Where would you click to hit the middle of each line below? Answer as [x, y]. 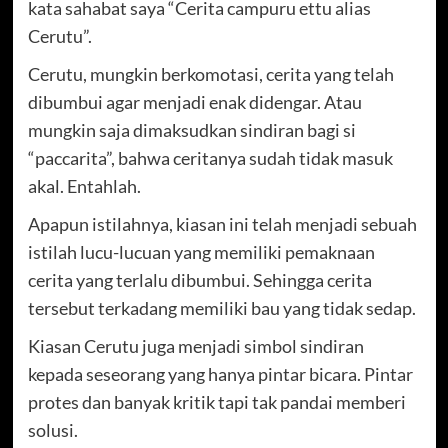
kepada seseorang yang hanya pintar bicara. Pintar [220, 373]
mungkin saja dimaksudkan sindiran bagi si [191, 129]
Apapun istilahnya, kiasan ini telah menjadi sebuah [222, 223]
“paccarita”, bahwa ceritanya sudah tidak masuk [210, 157]
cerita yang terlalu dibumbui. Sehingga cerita [199, 279]
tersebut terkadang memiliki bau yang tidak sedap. [221, 307]
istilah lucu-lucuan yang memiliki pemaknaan [201, 251]
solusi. [52, 429]
